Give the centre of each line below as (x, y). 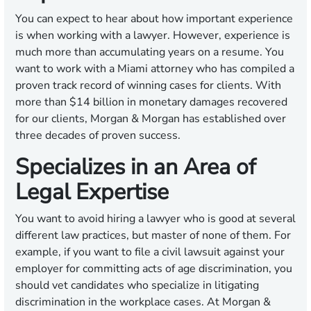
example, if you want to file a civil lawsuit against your (150, 252)
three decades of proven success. (98, 136)
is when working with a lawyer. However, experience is (153, 36)
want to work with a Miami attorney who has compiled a (155, 69)
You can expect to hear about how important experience (154, 19)
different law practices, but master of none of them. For (153, 236)
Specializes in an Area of (136, 167)
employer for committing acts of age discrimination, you (154, 269)
